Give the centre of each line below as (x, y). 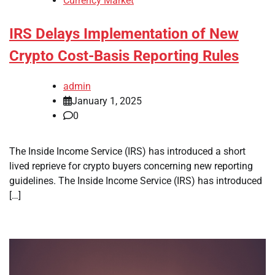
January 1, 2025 (107, 101)
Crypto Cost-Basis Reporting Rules (124, 56)
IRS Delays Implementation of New (124, 34)
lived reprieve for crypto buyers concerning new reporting (131, 166)
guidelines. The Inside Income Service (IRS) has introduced (136, 180)
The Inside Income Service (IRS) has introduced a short (127, 151)
